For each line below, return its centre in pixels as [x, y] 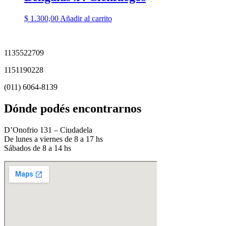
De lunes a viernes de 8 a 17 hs [53, 139]
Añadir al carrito [86, 19]
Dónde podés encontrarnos [73, 108]
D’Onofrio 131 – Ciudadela [48, 130]
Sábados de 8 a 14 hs [38, 148]
